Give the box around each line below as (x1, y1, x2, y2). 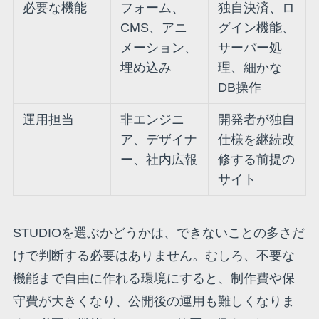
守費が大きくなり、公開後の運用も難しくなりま (12, 294, 295, 309)
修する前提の (218, 152, 296, 167)
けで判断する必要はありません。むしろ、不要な (12, 249, 295, 263)
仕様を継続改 (218, 132, 296, 147)
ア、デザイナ (120, 132, 198, 147)
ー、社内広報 (120, 152, 198, 167)
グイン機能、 (218, 21, 296, 36)
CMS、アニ (120, 21, 188, 36)
